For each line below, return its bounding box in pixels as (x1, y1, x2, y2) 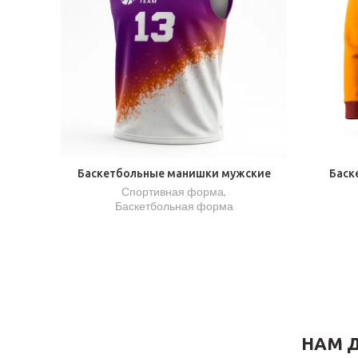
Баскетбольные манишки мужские (77, 167, 271, 180)
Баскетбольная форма (114, 199, 233, 213)
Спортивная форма (121, 185, 224, 198)
